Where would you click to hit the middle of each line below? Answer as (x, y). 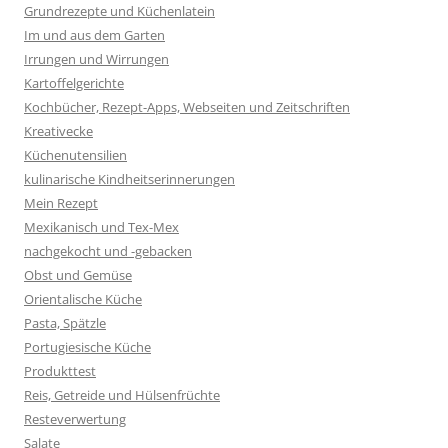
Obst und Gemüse (78, 274)
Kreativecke (58, 130)
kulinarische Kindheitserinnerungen (129, 178)
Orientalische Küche (83, 298)
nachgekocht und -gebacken (108, 250)
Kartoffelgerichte (74, 82)
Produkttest (60, 370)
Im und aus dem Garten (94, 34)
